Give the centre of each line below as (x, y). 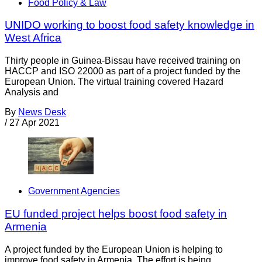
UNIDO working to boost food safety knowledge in (130, 25)
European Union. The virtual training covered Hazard (114, 82)
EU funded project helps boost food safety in (116, 214)
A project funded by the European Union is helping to (114, 249)
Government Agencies (74, 191)
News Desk (42, 112)
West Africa (33, 38)
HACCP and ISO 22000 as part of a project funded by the (123, 71)
